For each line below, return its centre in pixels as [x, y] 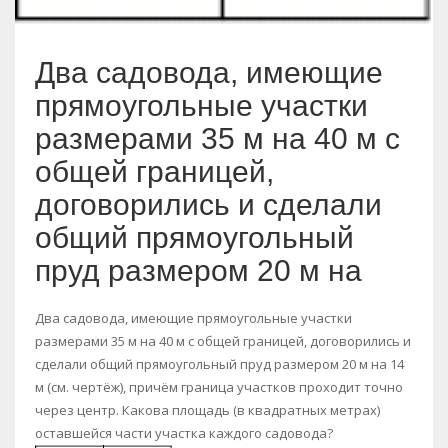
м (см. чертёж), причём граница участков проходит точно [219, 386]
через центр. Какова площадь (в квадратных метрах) [207, 409]
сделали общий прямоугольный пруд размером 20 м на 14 [219, 363]
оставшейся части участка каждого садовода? [184, 432]
